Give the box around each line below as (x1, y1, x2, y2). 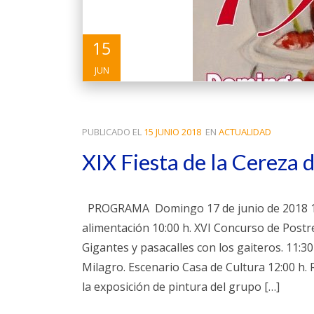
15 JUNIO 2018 (144, 125, 201, 138)
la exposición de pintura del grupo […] (82, 278, 280, 294)
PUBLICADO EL (82, 125, 144, 138)
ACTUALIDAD (219, 125, 271, 138)
